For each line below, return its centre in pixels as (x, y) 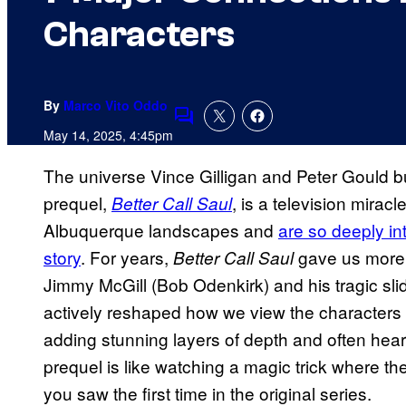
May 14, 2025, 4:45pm (108, 135)
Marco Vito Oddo (116, 106)
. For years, (127, 257)
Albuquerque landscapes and (161, 230)
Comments (215, 128)
